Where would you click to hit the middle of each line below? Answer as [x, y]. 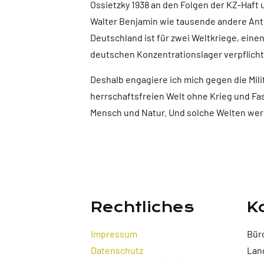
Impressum [114, 234]
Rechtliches [142, 207]
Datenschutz [117, 250]
